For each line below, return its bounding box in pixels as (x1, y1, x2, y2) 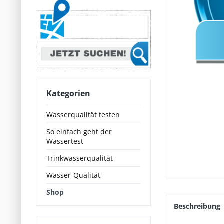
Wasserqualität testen (46, 110, 120, 119)
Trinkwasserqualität (46, 153, 113, 163)
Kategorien (46, 88, 90, 99)
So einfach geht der (46, 127, 112, 136)
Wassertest (46, 136, 83, 146)
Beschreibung (174, 201, 220, 211)
